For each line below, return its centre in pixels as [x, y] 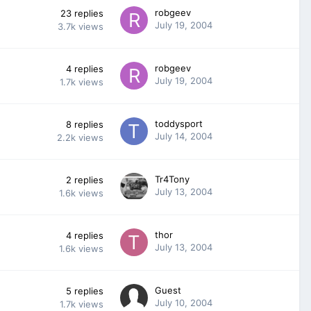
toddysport [179, 123]
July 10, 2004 [184, 302]
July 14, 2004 [184, 136]
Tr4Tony [172, 179]
